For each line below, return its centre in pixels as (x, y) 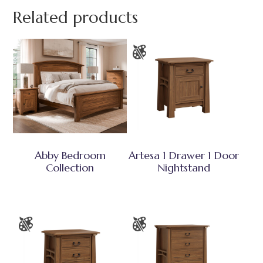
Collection (70, 167)
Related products (76, 17)
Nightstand (183, 167)
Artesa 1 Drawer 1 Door (183, 155)
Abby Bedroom (70, 155)
